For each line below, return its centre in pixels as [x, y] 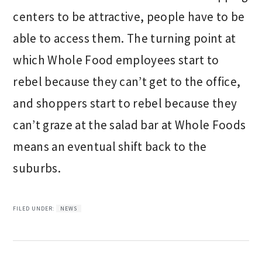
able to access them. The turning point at [125, 38]
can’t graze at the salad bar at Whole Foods [130, 125]
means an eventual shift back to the [110, 146]
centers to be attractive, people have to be [129, 17]
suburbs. [37, 168]
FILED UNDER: [35, 208]
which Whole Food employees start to [116, 60]
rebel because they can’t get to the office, [127, 82]
